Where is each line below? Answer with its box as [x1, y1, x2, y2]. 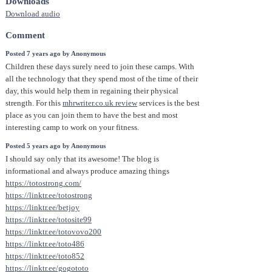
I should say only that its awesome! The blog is [5, 155, 159, 164]
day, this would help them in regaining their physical [5, 87, 178, 96]
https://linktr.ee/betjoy [5, 203, 80, 212]
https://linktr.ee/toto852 [5, 252, 84, 261]
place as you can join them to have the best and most [5, 111, 178, 120]
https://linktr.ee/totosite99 [5, 216, 92, 225]
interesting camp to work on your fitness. [5, 123, 139, 132]
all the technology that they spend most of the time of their [5, 75, 198, 84]
